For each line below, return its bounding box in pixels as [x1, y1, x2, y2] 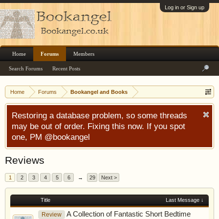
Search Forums [9, 66, 43, 71]
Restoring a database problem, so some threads [12, 110, 187, 120]
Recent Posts [52, 66, 80, 71]
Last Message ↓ [166, 197, 204, 203]
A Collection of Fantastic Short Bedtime [66, 210, 191, 218]
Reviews [5, 154, 44, 166]
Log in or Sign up [165, 4, 204, 10]
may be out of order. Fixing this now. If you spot [12, 121, 185, 131]
